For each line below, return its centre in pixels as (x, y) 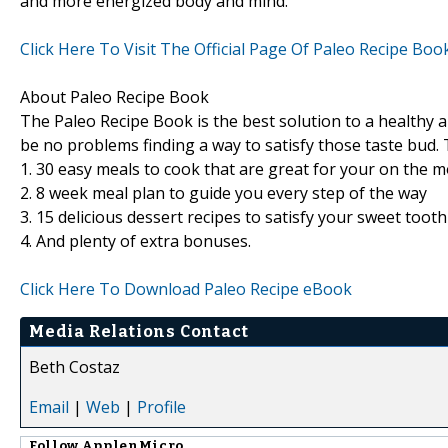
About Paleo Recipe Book (114, 96)
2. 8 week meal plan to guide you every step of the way (223, 192)
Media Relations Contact (139, 331)
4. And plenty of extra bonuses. (135, 240)
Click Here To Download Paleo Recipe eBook (186, 288)
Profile (161, 406)
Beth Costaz (74, 366)
